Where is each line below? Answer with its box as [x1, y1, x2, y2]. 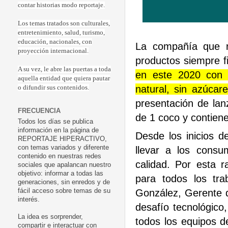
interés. [18, 196, 40, 204]
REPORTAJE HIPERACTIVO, [18, 135, 107, 143]
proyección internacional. [18, 47, 89, 55]
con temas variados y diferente [18, 144, 109, 152]
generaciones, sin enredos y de [18, 179, 110, 186]
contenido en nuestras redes [18, 153, 101, 160]
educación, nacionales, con [18, 38, 92, 46]
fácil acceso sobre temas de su [18, 187, 110, 195]
